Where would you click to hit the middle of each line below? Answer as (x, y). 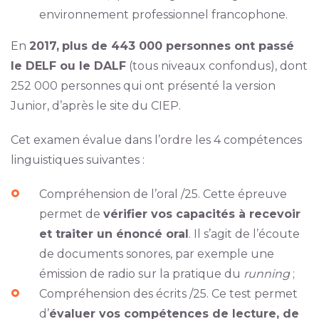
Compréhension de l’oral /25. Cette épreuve (163, 194)
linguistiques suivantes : (77, 160)
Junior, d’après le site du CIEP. (95, 106)
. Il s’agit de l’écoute (244, 234)
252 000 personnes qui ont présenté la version (143, 86)
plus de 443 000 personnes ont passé (178, 46)
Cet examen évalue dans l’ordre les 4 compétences (156, 140)
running (266, 274)
